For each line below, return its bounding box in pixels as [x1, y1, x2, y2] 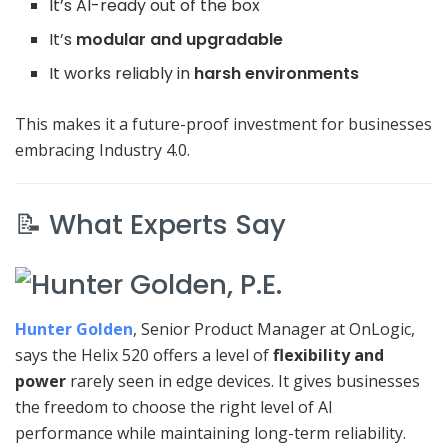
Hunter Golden [15, 318, 133, 341]
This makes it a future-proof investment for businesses [15, 113, 432, 136]
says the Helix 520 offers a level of [15, 344, 273, 367]
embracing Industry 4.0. [15, 139, 190, 162]
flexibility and [273, 344, 384, 367]
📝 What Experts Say [15, 204, 286, 244]
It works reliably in [49, 62, 195, 86]
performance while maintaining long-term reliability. [15, 422, 406, 445]
